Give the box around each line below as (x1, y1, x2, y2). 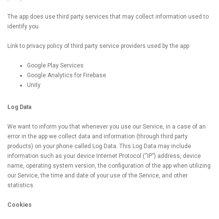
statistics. (7, 182, 35, 189)
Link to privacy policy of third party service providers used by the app (7, 43, 189, 49)
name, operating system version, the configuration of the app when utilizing (7, 162, 211, 169)
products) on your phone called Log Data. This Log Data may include (7, 143, 191, 150)
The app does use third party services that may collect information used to (7, 13, 209, 20)
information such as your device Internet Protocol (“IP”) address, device (7, 153, 201, 159)
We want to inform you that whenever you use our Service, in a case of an (7, 123, 206, 130)
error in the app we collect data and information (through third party (7, 133, 188, 140)
